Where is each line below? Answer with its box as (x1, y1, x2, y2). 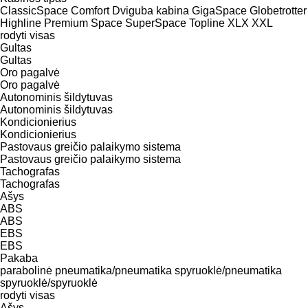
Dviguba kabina (112, 4, 189, 16)
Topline (189, 16, 225, 29)
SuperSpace (125, 16, 186, 29)
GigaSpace (192, 4, 247, 16)
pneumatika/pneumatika (55, 264, 172, 276)
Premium (44, 16, 88, 29)
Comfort (71, 4, 109, 16)
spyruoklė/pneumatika (175, 264, 282, 276)
